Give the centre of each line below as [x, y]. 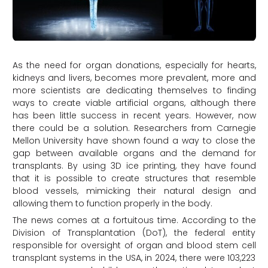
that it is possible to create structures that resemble [134, 178]
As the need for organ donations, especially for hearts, [134, 65]
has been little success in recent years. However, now [134, 115]
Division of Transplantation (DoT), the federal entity [134, 232]
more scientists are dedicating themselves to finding [134, 90]
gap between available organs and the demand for [134, 153]
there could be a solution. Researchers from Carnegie [134, 128]
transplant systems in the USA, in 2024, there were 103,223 [134, 258]
